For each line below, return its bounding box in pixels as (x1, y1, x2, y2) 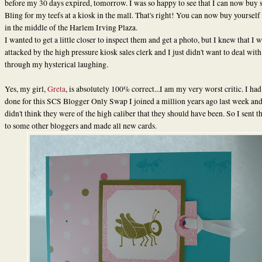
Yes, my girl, (4, 83, 47, 94)
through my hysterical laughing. (4, 58, 108, 70)
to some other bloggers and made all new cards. (4, 120, 157, 131)
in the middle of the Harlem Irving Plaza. (4, 22, 137, 33)
